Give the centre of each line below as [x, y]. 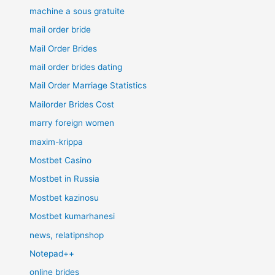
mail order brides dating [76, 67]
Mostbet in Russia [65, 179]
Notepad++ [52, 253]
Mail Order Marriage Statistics [88, 86]
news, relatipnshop [67, 235]
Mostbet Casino [61, 160]
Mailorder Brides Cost [72, 104]
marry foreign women [72, 123]
